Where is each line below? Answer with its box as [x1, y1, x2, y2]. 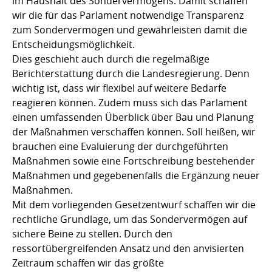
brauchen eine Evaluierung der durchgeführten [12, 139, 228, 153]
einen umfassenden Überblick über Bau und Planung [12, 110, 254, 124]
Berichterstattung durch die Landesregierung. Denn [12, 66, 250, 80]
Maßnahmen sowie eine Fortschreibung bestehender [12, 154, 255, 168]
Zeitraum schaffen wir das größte [12, 256, 164, 270]
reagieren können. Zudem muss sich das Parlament [12, 95, 248, 109]
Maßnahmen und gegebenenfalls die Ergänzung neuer [12, 168, 260, 182]
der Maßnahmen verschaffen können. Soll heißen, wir [12, 124, 256, 138]
